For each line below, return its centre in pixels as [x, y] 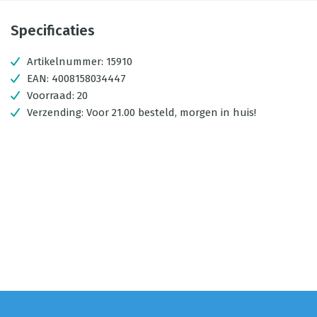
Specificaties [53, 30]
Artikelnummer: [65, 62]
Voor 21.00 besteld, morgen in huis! [171, 113]
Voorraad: [52, 96]
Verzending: [57, 113]
